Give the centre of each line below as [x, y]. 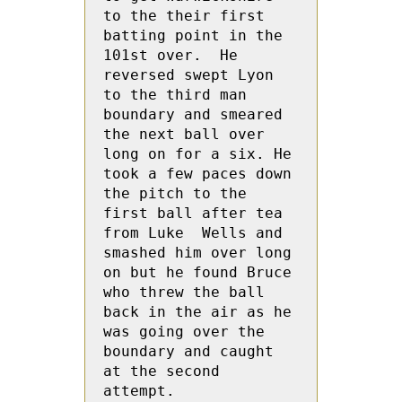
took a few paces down [197, 174]
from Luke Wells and [193, 233]
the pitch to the [175, 193]
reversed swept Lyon [188, 75]
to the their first [184, 16]
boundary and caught [188, 351]
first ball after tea [193, 213]
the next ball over [184, 134]
